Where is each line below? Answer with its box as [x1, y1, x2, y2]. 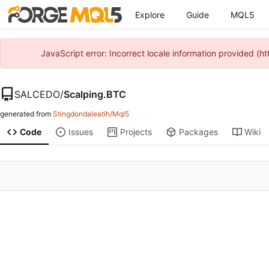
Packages [178, 127, 218, 138]
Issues [68, 127, 93, 138]
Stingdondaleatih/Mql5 [53, 109, 129, 119]
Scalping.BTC [64, 88, 126, 100]
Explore [135, 9, 165, 20]
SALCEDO [14, 88, 60, 100]
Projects [119, 127, 152, 138]
